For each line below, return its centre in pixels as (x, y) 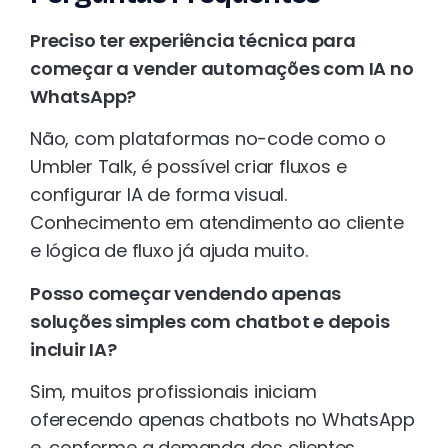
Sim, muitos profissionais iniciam (173, 391)
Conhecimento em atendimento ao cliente (217, 223)
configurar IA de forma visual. (159, 195)
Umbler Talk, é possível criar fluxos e (188, 167)
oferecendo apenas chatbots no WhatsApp (222, 419)
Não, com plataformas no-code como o (208, 139)
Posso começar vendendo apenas (186, 293)
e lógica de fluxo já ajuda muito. (169, 251)
